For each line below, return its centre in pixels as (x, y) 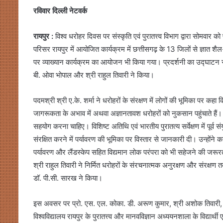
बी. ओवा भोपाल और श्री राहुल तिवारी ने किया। (94, 75)
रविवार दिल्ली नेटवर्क (60, 11)
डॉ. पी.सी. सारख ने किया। (68, 178)
